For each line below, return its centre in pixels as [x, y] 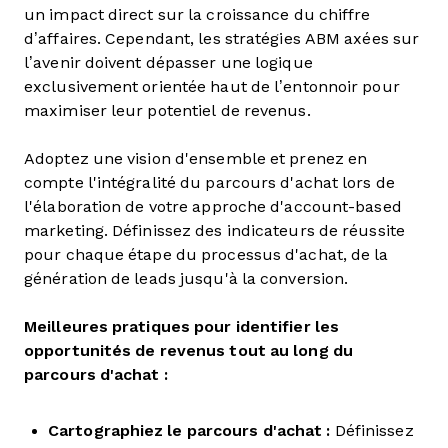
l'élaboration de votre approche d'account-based [213, 206]
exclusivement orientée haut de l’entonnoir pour [212, 86]
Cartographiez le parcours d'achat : [189, 430]
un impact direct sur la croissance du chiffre [197, 14]
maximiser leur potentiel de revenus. [167, 110]
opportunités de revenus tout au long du [188, 350]
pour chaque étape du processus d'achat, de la [206, 254]
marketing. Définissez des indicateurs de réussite [214, 230]
